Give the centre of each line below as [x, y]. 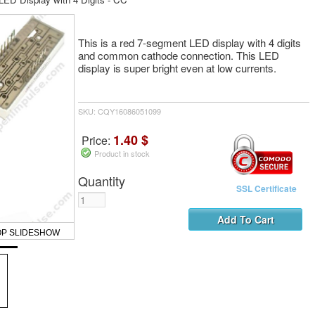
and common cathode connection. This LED [179, 55]
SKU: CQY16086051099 [120, 111]
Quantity [102, 181]
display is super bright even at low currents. [177, 67]
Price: [97, 141]
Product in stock [122, 154]
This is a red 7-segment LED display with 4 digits [189, 42]
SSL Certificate [266, 189]
